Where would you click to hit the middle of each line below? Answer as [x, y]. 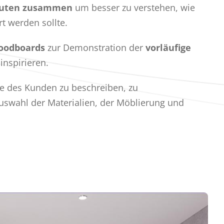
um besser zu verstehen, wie [133, 7]
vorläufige [168, 47]
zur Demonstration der [95, 47]
